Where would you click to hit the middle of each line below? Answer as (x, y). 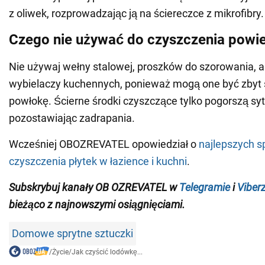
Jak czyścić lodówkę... (107, 252)
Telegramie (205, 188)
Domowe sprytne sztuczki (72, 234)
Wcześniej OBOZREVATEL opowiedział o (104, 144)
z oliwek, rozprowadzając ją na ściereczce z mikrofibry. (136, 14)
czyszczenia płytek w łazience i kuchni (98, 161)
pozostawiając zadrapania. (72, 118)
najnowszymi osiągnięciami (117, 205)
